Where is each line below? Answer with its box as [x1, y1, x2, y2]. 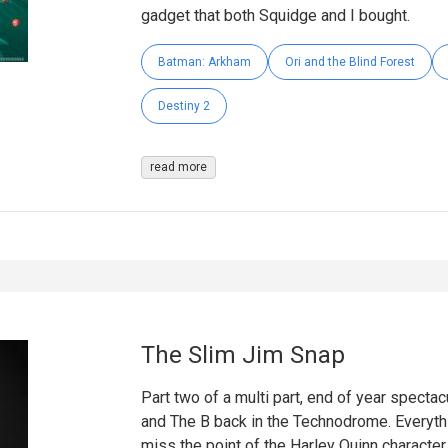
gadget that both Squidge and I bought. [140, 5, 410, 25]
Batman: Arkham [157, 54, 251, 69]
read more [149, 159, 207, 174]
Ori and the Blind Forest [284, 54, 415, 69]
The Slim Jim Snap [140, 340, 345, 369]
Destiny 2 [157, 98, 210, 113]
